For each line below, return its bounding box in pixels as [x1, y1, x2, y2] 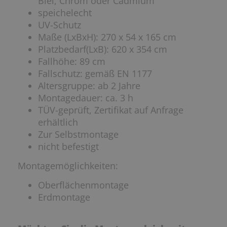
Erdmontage [38, 191, 90, 204]
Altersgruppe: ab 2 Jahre [38, 80, 140, 92]
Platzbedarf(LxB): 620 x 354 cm [38, 43, 167, 56]
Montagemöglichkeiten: [18, 160, 118, 172]
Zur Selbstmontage [38, 128, 119, 141]
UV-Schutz [38, 19, 81, 31]
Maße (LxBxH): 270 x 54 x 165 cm [38, 31, 176, 44]
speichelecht [38, 7, 92, 19]
